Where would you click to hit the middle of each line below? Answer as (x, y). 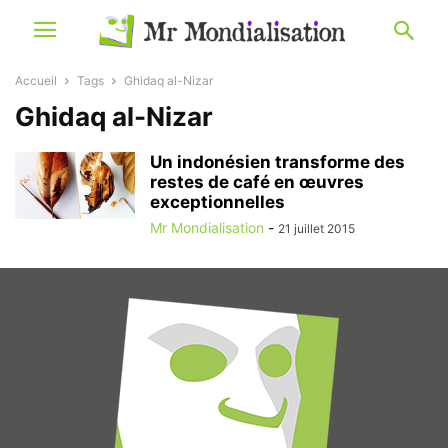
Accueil (36, 80)
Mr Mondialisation (207, 227)
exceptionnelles (217, 202)
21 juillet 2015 (316, 228)
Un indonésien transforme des (277, 162)
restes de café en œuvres (257, 182)
